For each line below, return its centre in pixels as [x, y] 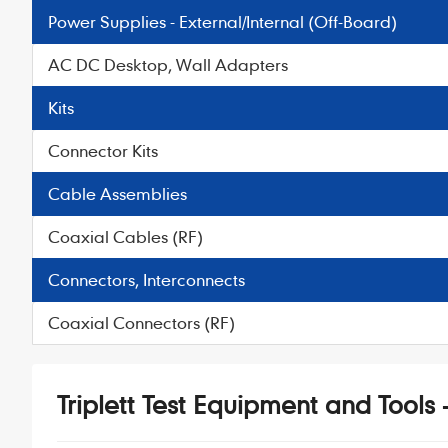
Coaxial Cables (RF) [125, 236]
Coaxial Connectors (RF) [141, 322]
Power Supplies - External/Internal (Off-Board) [222, 21]
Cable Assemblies [117, 193]
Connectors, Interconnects [146, 279]
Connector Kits [103, 150]
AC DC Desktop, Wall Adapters [168, 64]
